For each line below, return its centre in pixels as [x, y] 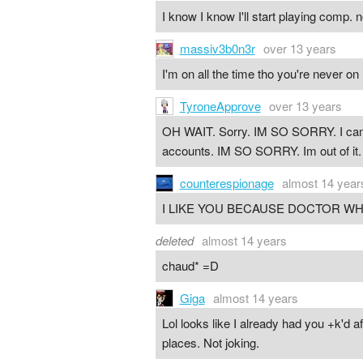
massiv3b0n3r [217, 48]
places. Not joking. [210, 343]
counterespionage [226, 182]
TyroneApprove [220, 105]
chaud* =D [190, 266]
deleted [175, 240]
